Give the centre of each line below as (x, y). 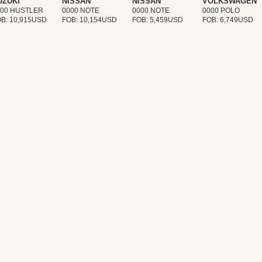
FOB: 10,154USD (89, 20)
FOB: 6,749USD (228, 20)
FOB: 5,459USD (158, 20)
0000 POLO (221, 10)
